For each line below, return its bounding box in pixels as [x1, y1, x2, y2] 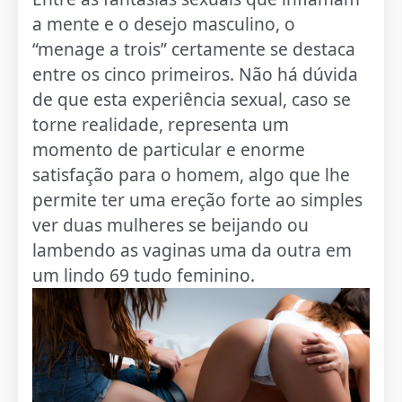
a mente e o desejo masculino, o [32, 11, 296, 36]
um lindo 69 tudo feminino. [32, 262, 256, 287]
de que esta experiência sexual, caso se [32, 86, 352, 111]
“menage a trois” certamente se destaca [32, 36, 356, 61]
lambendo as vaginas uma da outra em [32, 237, 353, 262]
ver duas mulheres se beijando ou [32, 212, 310, 237]
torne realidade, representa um [32, 111, 290, 136]
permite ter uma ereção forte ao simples [32, 187, 363, 212]
